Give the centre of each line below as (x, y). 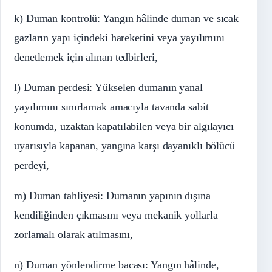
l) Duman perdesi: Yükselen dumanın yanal (108, 87)
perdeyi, (32, 165)
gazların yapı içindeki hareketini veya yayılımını (120, 37)
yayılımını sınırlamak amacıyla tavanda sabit (111, 107)
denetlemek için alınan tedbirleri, (86, 57)
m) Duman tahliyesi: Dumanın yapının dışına (112, 195)
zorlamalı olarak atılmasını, (74, 234)
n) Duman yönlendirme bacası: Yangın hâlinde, (117, 264)
